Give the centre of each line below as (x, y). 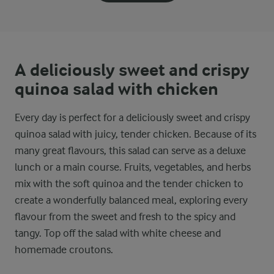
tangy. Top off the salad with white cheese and (118, 233)
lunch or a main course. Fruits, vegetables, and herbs (133, 167)
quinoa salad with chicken (117, 89)
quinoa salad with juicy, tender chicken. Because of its (135, 134)
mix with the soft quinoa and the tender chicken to (129, 183)
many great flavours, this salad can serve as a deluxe (130, 150)
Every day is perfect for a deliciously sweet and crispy (132, 117)
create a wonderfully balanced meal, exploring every (131, 200)
